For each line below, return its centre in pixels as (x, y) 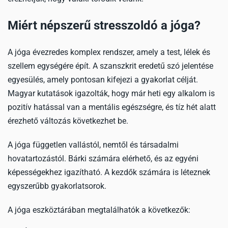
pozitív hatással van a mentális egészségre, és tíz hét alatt (112, 107)
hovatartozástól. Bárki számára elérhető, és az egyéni (103, 159)
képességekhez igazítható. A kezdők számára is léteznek (109, 172)
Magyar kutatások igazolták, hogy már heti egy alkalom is (111, 93)
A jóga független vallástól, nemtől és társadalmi (93, 145)
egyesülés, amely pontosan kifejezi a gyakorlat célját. (103, 80)
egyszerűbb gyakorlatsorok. (57, 186)
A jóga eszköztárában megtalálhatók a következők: (99, 210)
